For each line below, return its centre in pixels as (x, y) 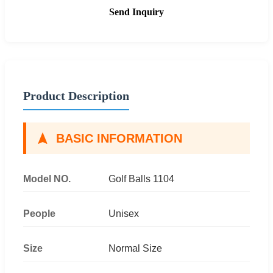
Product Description (76, 95)
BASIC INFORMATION (119, 138)
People (39, 213)
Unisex (124, 213)
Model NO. (47, 179)
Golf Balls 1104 (141, 179)
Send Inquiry (136, 12)
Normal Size (135, 248)
